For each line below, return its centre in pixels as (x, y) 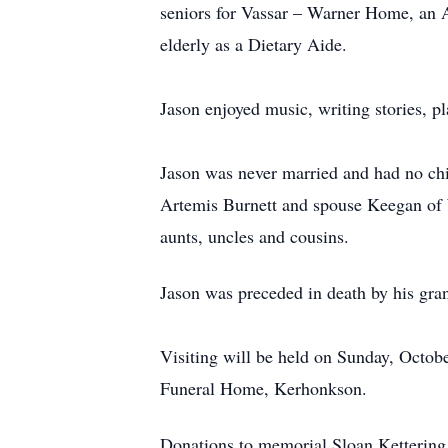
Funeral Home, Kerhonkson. (266, 388)
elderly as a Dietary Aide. (253, 44)
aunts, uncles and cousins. (254, 236)
